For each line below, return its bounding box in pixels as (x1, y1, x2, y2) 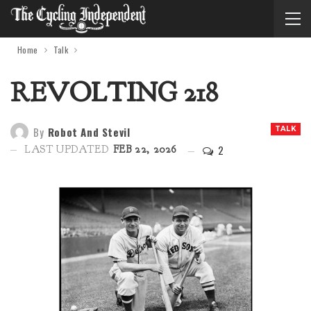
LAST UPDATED (25, 142, 112, 156)
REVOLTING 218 (10, 76, 218, 110)
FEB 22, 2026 (112, 142, 177, 156)
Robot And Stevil (47, 124, 131, 140)
